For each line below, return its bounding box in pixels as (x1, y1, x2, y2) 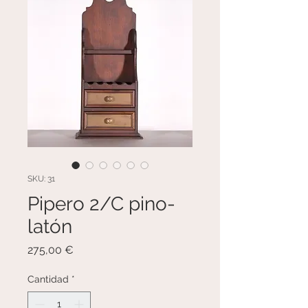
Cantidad (27, 274, 69, 285)
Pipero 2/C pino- (27, 192, 175, 215)
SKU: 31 (27, 174, 55, 184)
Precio (73, 243, 105, 256)
